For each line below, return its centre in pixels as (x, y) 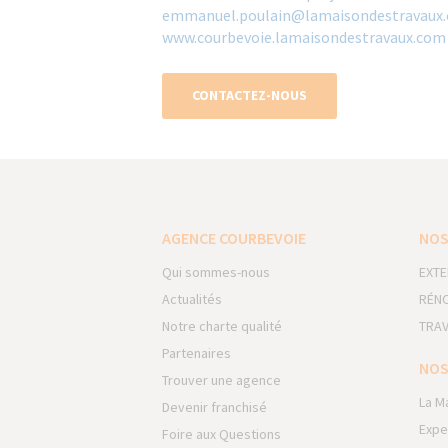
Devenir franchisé (214, 407)
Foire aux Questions (221, 434)
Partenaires (196, 353)
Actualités (192, 299)
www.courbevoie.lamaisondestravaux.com (304, 37)
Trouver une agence (221, 380)
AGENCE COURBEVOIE (234, 238)
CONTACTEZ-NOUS (249, 95)
